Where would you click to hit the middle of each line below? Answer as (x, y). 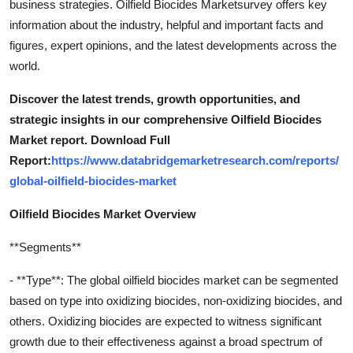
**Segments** (45, 247)
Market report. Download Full (90, 140)
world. (25, 66)
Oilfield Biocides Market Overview (103, 214)
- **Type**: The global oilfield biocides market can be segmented (174, 280)
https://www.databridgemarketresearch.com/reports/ (195, 160)
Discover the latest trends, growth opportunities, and (155, 99)
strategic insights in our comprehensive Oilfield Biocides (165, 119)
